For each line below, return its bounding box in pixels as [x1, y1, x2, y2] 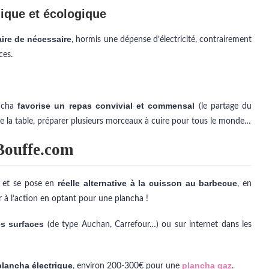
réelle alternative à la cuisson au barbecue [58, 178, 238, 188]
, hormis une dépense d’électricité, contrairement [71, 35, 252, 44]
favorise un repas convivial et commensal [17, 101, 195, 110]
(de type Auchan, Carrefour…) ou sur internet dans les [44, 220, 252, 229]
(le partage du [195, 102, 252, 110]
